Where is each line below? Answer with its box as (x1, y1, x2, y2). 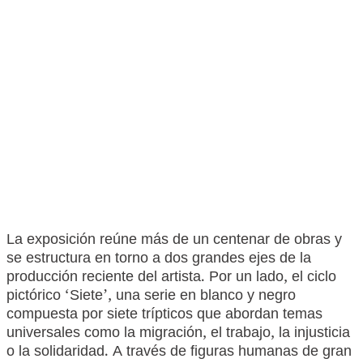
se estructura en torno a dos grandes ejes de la (6, 248, 311, 271)
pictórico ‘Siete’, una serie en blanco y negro (6, 285, 296, 309)
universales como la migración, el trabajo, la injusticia (6, 322, 350, 346)
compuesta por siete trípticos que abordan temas (6, 304, 322, 327)
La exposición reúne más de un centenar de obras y (6, 229, 342, 253)
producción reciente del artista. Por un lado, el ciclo (6, 267, 336, 290)
